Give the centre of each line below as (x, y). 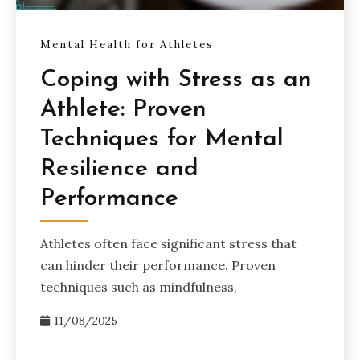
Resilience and (119, 169)
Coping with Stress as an (176, 80)
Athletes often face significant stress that (168, 243)
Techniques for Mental (162, 139)
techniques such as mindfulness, (139, 286)
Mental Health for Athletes (127, 45)
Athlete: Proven (123, 109)
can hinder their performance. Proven (158, 265)
